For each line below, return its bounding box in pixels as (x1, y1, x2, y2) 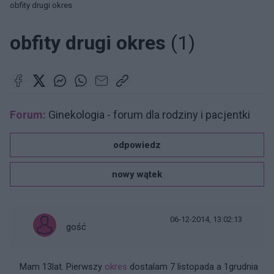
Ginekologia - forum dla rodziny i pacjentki (46, 108, 250, 121)
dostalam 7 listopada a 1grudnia (127, 261, 258, 272)
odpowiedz (113, 139, 161, 150)
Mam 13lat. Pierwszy (20, 261, 105, 272)
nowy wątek (112, 169, 162, 180)
